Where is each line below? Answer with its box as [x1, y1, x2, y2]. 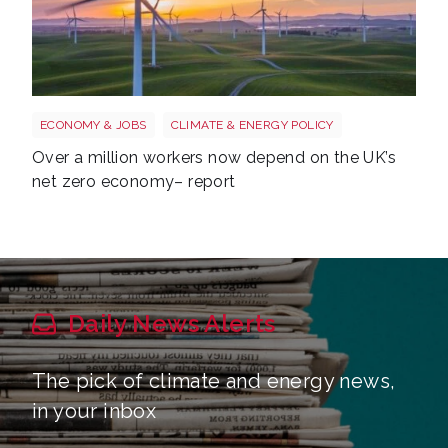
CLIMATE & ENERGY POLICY [170, 117, 334, 132]
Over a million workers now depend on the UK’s [32, 147, 396, 167]
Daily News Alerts [68, 308, 276, 338]
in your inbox [32, 398, 157, 423]
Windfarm [31, 104, 109, 124]
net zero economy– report [32, 171, 236, 191]
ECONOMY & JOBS [40, 117, 147, 132]
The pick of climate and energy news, [32, 368, 396, 393]
